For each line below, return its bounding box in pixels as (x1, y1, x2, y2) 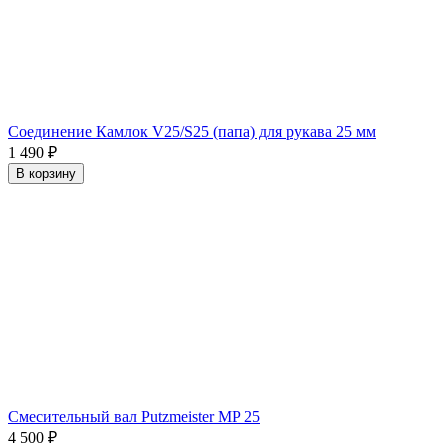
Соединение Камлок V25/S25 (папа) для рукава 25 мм (8, 123, 376, 141)
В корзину (16, 166, 76, 182)
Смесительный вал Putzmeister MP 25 (8, 408, 260, 426)
